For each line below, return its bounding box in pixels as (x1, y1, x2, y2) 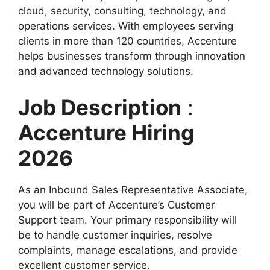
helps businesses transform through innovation (18, 50, 245, 62)
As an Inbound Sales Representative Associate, (18, 183, 248, 196)
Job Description (18, 94, 181, 120)
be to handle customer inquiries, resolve (18, 228, 212, 241)
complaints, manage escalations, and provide (18, 243, 237, 256)
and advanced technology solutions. (18, 65, 193, 77)
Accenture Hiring (18, 119, 194, 145)
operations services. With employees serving (18, 20, 233, 32)
